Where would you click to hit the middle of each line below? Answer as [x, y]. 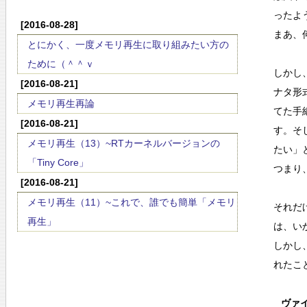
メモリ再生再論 [61, 103]
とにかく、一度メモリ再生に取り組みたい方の [128, 45]
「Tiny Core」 [58, 162]
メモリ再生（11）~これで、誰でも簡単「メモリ [132, 202]
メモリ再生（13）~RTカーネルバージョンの [124, 143]
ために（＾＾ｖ [61, 64]
